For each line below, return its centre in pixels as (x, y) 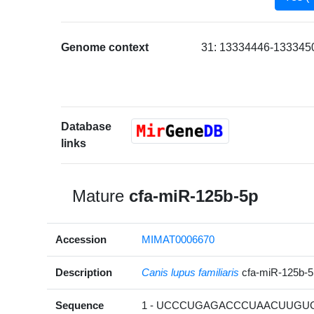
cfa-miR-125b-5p (194, 196)
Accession (81, 240)
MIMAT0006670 (178, 240)
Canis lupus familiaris (191, 273)
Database (87, 127)
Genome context (105, 48)
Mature (101, 196)
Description (84, 273)
